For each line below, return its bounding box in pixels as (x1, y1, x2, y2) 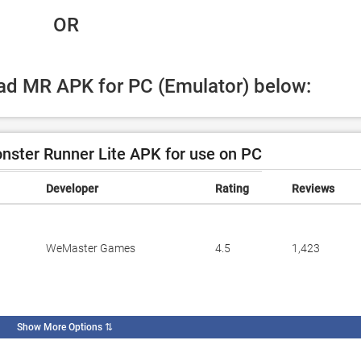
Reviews (292, 182, 334, 195)
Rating (215, 182, 249, 195)
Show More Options (16, 322, 102, 333)
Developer (46, 182, 98, 195)
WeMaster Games (46, 242, 135, 255)
